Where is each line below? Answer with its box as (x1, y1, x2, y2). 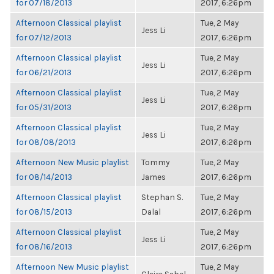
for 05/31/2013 (16, 102, 72, 112)
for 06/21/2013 (16, 67, 72, 77)
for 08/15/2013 (16, 207, 72, 217)
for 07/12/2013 (16, 32, 72, 42)
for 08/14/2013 (16, 172, 72, 182)
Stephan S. (141, 192, 183, 202)
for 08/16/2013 (16, 242, 72, 251)
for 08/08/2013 (16, 137, 76, 147)
